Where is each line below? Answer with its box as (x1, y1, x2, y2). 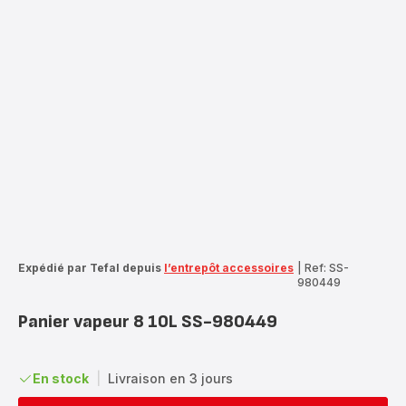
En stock (33, 370, 89, 386)
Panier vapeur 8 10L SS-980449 (18, 310, 277, 333)
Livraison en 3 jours (108, 370, 233, 386)
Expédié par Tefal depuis (18, 260, 161, 275)
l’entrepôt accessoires (164, 260, 294, 275)
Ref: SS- (304, 260, 349, 275)
